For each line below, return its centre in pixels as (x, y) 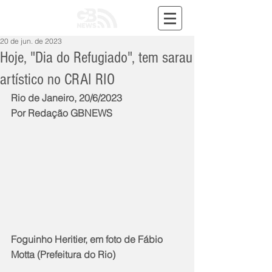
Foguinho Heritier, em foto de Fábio (88, 240)
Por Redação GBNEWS (62, 113)
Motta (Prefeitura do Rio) (63, 255)
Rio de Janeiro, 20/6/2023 (66, 98)
